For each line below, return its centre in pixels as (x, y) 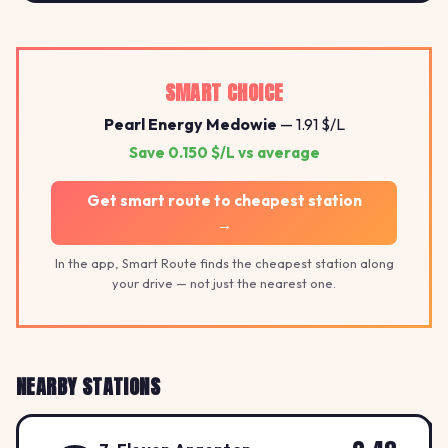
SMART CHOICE (224, 92)
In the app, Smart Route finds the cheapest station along (224, 262)
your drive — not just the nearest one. (224, 282)
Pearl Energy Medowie (190, 123)
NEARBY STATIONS (88, 386)
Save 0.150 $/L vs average (224, 152)
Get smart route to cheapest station (224, 200)
